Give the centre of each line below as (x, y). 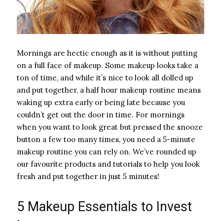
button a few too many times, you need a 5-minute (106, 140)
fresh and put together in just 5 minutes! (88, 177)
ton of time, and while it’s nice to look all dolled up (105, 78)
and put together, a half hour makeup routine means (109, 90)
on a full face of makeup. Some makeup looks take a (108, 66)
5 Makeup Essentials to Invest (104, 207)
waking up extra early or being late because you (101, 103)
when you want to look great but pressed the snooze (110, 127)
